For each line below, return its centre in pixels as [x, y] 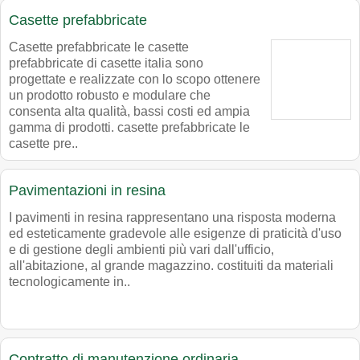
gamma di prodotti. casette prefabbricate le [129, 128]
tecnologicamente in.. [70, 282]
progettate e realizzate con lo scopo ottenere [135, 80]
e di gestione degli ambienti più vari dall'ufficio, [141, 250]
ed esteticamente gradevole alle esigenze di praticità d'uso [175, 234]
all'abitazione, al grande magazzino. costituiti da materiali [171, 266]
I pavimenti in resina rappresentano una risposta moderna [172, 218]
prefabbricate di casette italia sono [106, 63]
